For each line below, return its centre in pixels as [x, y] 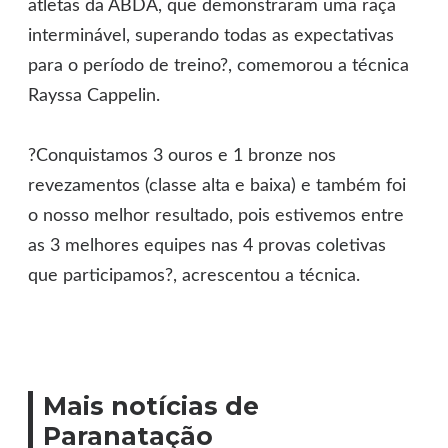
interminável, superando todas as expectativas [211, 35]
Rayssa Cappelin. [94, 95]
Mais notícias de [151, 405]
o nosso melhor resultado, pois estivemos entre [216, 215]
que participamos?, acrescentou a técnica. [194, 275]
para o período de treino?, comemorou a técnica [219, 65]
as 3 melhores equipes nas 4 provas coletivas [207, 245]
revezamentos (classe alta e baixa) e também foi [217, 185]
